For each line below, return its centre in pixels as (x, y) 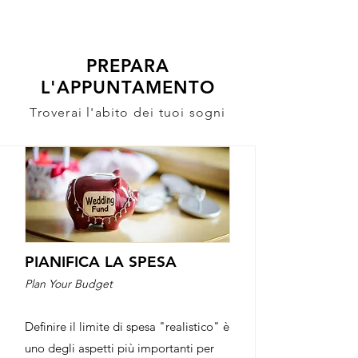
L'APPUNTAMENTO (128, 88)
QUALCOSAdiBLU (64, 21)
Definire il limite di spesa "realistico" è (127, 326)
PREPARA (128, 66)
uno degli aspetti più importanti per (119, 348)
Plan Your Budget (69, 284)
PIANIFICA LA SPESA (101, 262)
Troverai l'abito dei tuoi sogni (128, 112)
